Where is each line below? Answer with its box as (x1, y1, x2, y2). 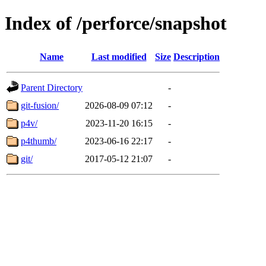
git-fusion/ (21, 100, 59, 110)
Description (173, 51, 220, 62)
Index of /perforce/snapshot (5, 12, 227, 34)
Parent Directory (21, 82, 83, 93)
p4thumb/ (21, 135, 56, 146)
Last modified (91, 51, 147, 62)
